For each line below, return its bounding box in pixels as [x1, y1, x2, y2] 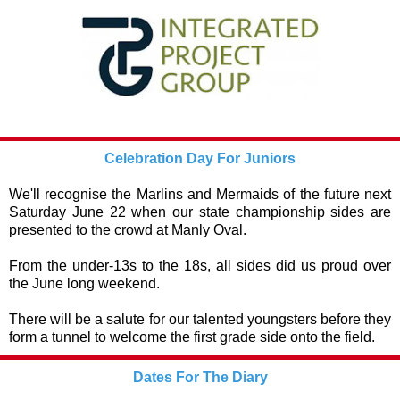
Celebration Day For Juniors [104, 151, 296, 166]
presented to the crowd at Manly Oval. [9, 222, 246, 237]
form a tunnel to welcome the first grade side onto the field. [9, 329, 379, 345]
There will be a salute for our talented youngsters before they [9, 312, 391, 327]
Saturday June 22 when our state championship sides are [9, 204, 391, 220]
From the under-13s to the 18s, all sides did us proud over [9, 258, 391, 273]
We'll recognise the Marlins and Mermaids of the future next [9, 187, 391, 202]
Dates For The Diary [132, 370, 268, 385]
